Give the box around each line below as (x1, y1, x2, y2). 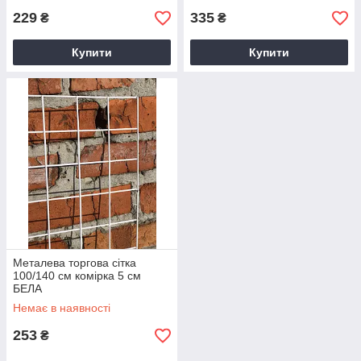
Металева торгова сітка (13, 256, 136, 269)
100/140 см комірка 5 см (13, 269, 141, 282)
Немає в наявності (13, 301, 110, 314)
